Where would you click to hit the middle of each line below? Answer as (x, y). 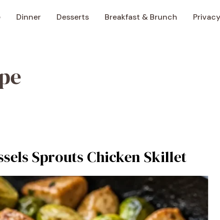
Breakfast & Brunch (141, 17)
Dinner (28, 17)
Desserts (73, 17)
